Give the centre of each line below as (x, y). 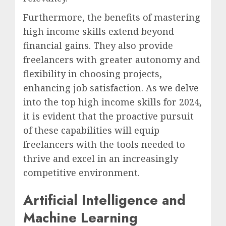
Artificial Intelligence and (104, 200)
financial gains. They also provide (98, 46)
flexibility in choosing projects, (93, 74)
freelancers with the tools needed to (104, 145)
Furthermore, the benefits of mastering (112, 17)
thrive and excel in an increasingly (101, 159)
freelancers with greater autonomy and (112, 60)
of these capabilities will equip (91, 130)
